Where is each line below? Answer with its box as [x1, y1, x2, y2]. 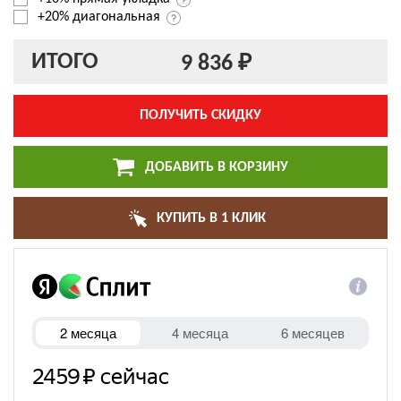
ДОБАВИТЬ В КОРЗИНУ [141, 160, 288, 175]
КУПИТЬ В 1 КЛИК [157, 210, 266, 226]
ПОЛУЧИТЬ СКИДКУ [140, 108, 261, 124]
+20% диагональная [38, 10, 160, 25]
